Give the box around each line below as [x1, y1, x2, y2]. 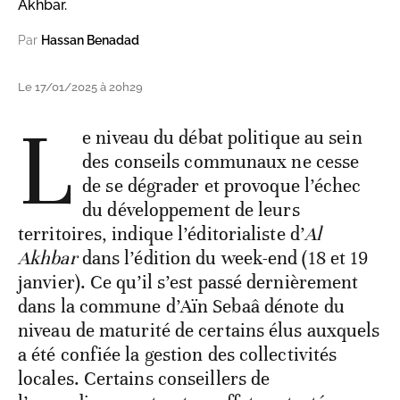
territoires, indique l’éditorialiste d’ [18, 222, 304, 246]
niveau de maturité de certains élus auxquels [18, 319, 380, 343]
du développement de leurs [82, 198, 300, 222]
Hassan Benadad [41, 33, 139, 48]
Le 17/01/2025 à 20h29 [18, 80, 143, 95]
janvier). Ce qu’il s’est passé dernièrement [18, 271, 359, 295]
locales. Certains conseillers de [18, 367, 271, 391]
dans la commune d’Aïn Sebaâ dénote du [18, 295, 345, 319]
